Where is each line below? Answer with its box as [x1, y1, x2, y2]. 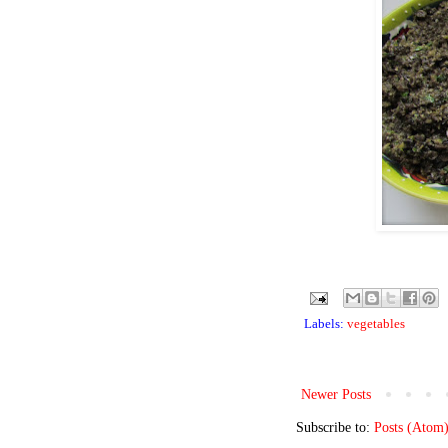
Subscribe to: [296, 420, 374, 436]
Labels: [304, 317, 347, 332]
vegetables [347, 317, 405, 332]
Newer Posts [301, 387, 371, 403]
